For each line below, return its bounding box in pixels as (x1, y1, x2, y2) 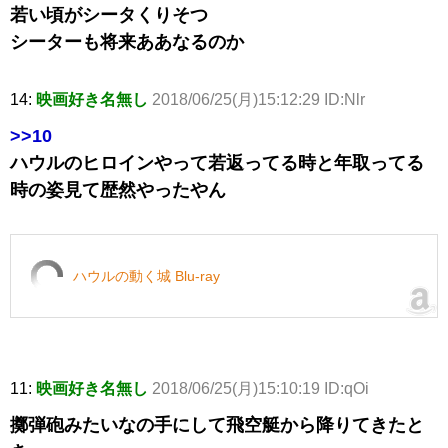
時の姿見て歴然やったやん (10, 179, 226, 200)
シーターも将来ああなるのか (10, 31, 244, 52)
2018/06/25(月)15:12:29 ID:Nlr (152, 90, 365, 108)
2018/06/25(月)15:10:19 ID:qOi (152, 379, 369, 397)
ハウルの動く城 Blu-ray (73, 267, 220, 284)
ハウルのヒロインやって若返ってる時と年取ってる (10, 152, 424, 173)
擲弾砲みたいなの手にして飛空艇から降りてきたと (10, 414, 424, 435)
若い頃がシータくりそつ (10, 4, 208, 25)
